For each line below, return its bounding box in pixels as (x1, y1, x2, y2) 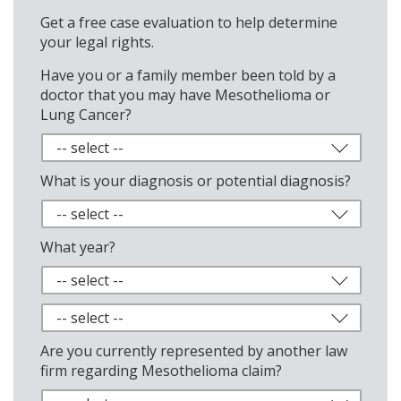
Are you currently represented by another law (40, 341, 347, 361)
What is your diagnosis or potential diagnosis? (40, 171, 351, 191)
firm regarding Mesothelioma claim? (40, 361, 282, 380)
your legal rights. (40, 32, 154, 52)
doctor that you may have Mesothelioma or (40, 85, 330, 105)
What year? (40, 237, 115, 257)
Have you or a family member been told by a (40, 65, 336, 85)
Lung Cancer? (40, 105, 132, 124)
